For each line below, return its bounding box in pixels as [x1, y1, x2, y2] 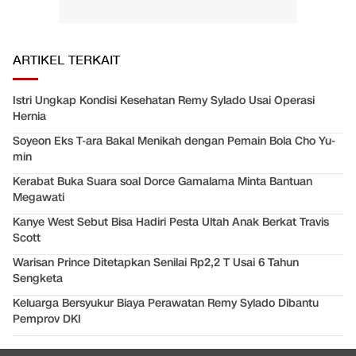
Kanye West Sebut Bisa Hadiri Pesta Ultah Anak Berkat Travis [13, 215, 329, 230]
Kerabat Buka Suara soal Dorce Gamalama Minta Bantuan [13, 174, 312, 190]
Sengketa [13, 271, 63, 287]
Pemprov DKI [13, 311, 81, 327]
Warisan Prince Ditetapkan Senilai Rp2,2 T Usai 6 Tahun [13, 255, 299, 271]
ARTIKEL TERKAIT [13, 52, 120, 70]
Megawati [13, 190, 64, 206]
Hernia [13, 109, 46, 125]
